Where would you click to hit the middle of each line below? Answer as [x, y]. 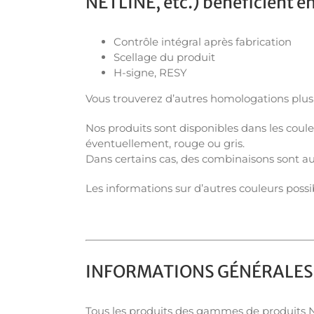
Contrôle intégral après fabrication [203, 41]
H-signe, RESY [150, 72]
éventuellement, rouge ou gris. [165, 143]
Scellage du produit [164, 57]
